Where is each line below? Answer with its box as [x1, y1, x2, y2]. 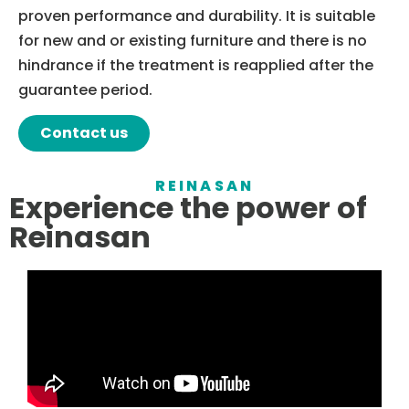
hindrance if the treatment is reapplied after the [18, 54, 373, 76]
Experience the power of [9, 187, 367, 229]
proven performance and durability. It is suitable [18, 5, 375, 26]
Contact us [40, 122, 128, 144]
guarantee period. [18, 79, 152, 100]
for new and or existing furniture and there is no [18, 29, 367, 51]
